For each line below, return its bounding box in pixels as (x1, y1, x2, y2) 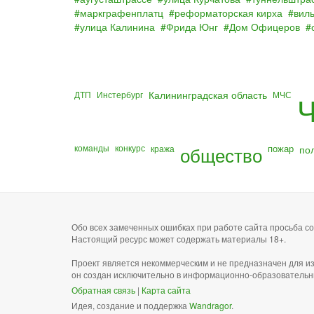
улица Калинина (80, 20, 155, 34)
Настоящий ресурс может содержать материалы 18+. (71, 233, 286, 245)
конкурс (115, 142, 145, 153)
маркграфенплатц (80, 6, 163, 20)
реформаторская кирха (175, 6, 282, 20)
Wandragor (189, 299, 231, 311)
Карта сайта (142, 284, 191, 296)
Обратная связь (71, 284, 135, 296)
